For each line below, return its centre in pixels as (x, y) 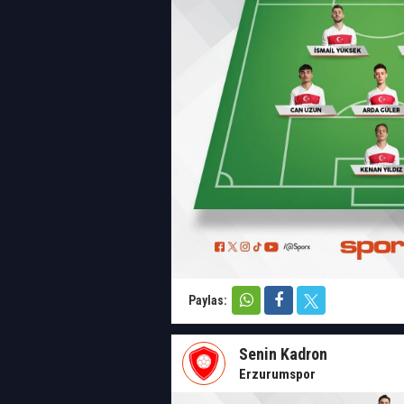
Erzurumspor (277, 374)
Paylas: (209, 300)
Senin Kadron (283, 354)
